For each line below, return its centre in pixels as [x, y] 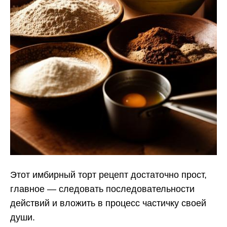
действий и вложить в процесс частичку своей [108, 203]
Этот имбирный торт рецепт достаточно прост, [108, 175]
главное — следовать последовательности [102, 189]
